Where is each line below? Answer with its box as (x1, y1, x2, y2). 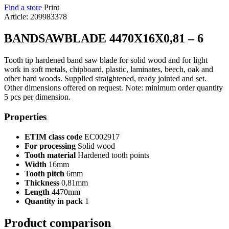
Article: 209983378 (4, 12, 67, 21)
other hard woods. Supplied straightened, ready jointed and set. (4, 74, 207, 83)
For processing (25, 141, 76, 150)
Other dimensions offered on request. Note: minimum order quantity (4, 83, 223, 93)
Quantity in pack (25, 196, 83, 205)
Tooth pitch (25, 169, 64, 178)
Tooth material (25, 150, 76, 159)
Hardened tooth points (76, 150, 149, 159)
